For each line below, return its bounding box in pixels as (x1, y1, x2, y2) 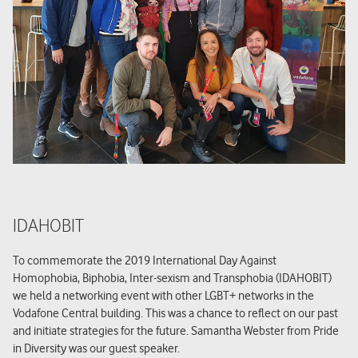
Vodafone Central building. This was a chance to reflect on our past (13, 305, 338, 320)
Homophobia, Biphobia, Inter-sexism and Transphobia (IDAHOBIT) (13, 270, 332, 285)
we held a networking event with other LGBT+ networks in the (13, 288, 314, 303)
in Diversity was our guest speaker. (13, 340, 180, 356)
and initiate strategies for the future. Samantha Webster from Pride (13, 323, 339, 338)
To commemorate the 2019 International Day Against (13, 253, 276, 268)
